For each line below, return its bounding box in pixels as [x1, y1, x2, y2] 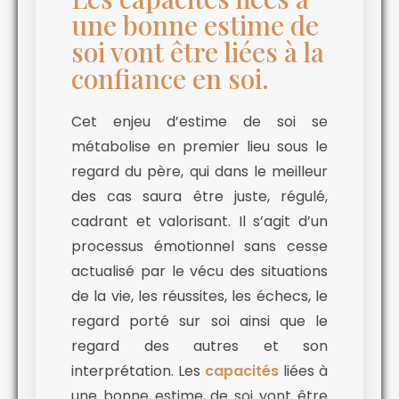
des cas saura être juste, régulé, [71, 186, 328, 208]
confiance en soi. [71, 61, 269, 97]
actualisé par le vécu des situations [71, 261, 328, 282]
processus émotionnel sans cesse [71, 236, 328, 257]
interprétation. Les [71, 361, 205, 382]
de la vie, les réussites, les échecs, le [71, 286, 328, 307]
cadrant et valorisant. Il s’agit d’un [71, 211, 328, 232]
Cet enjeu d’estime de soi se [71, 111, 328, 133]
